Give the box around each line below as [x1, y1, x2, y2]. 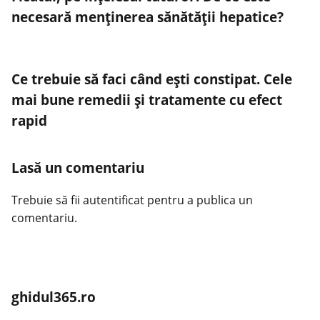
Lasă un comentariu [11, 159, 144, 177]
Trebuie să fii [11, 191, 83, 208]
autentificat [83, 191, 144, 208]
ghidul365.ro [11, 287, 96, 306]
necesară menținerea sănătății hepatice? [11, 8, 284, 26]
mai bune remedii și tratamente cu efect [11, 90, 282, 109]
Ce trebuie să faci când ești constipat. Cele [11, 69, 292, 88]
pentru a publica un [144, 191, 253, 208]
